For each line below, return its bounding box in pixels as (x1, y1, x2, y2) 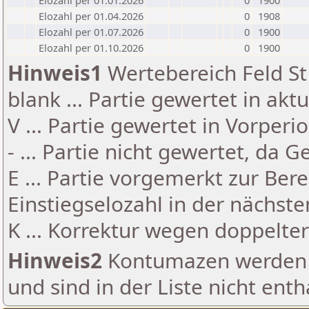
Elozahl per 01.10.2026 (39, 41, 143, 54)
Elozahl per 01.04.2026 (39, 9, 143, 23)
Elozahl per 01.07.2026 (39, 25, 143, 39)
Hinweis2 (8, 246, 102, 275)
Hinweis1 (8, 59, 102, 87)
